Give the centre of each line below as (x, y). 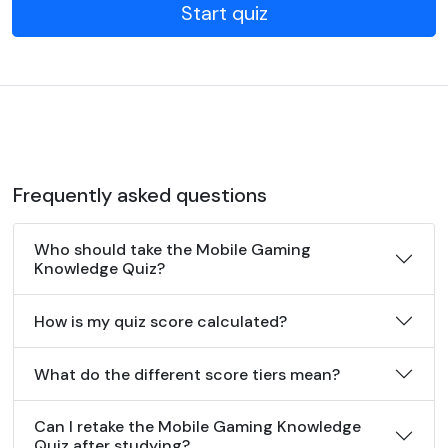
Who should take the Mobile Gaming (172, 249)
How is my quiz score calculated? (160, 321)
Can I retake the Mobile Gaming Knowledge (197, 426)
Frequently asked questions (140, 195)
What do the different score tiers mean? (187, 374)
